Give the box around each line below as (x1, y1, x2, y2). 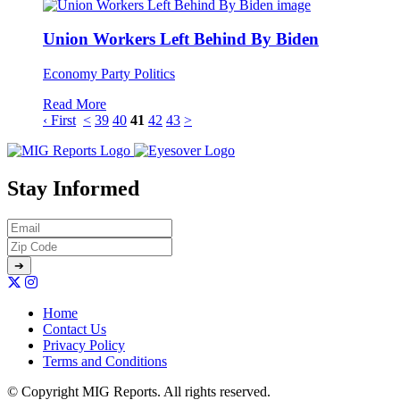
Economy (43, 66, 101, 82)
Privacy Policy (43, 337, 125, 353)
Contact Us (43, 321, 106, 337)
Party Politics (101, 66, 175, 82)
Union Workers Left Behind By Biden (43, 29, 319, 49)
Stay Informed (7, 177, 139, 201)
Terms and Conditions (43, 353, 167, 369)
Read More (43, 96, 106, 112)
